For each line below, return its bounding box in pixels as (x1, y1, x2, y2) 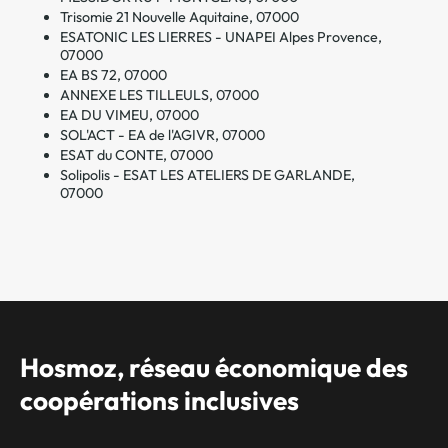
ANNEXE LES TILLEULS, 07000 (60, 85, 259, 104)
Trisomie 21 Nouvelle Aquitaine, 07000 (60, 7, 299, 26)
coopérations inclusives (20, 384, 299, 417)
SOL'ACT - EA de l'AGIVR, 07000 (60, 125, 265, 144)
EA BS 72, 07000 (60, 65, 167, 84)
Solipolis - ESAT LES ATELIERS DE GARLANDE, (60, 165, 355, 184)
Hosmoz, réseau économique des (20, 351, 408, 384)
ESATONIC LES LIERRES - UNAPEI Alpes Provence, (60, 27, 382, 46)
